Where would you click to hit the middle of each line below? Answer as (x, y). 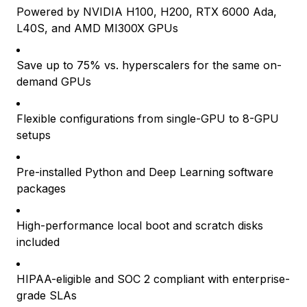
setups (34, 135)
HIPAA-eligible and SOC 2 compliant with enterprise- (153, 279)
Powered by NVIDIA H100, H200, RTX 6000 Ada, (147, 12)
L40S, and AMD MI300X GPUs (97, 28)
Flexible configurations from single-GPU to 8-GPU (148, 119)
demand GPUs (54, 82)
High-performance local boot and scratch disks (140, 225)
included (38, 242)
